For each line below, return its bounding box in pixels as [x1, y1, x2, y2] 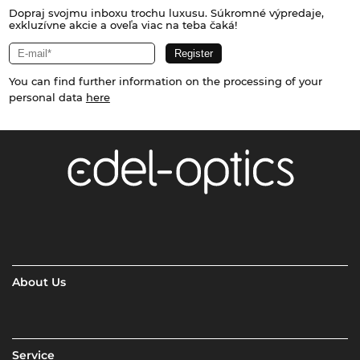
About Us [12, 274, 67, 289]
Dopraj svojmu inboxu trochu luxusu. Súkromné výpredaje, [8, 6, 324, 20]
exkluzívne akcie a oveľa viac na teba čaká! [8, 18, 237, 32]
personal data [8, 91, 86, 104]
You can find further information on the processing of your [8, 75, 322, 88]
